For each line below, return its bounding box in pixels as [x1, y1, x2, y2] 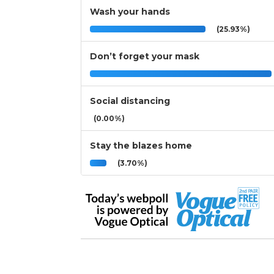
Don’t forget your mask [90, 51, 199, 62]
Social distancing [90, 95, 170, 107]
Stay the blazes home [90, 140, 192, 152]
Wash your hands [90, 6, 170, 18]
